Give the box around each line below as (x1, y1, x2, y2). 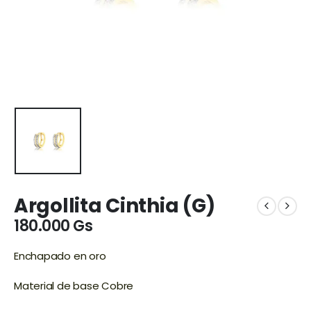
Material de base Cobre (14, 278, 134, 294)
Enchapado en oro (14, 248, 109, 263)
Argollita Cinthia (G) (14, 192, 216, 220)
